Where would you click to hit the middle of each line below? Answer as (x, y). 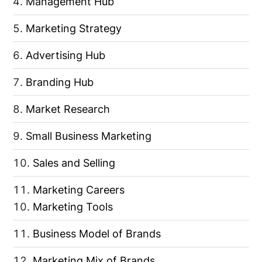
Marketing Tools (73, 206)
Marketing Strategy (74, 28)
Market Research (68, 109)
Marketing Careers (79, 189)
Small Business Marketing (89, 136)
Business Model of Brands (97, 233)
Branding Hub (60, 82)
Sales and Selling (74, 163)
